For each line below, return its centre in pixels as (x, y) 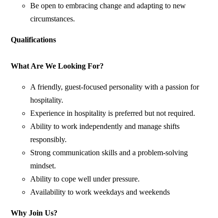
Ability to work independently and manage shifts (105, 127)
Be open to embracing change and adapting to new (108, 6)
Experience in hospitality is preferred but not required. (113, 113)
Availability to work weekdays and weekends (100, 192)
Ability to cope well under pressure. (85, 179)
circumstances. (53, 19)
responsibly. (49, 140)
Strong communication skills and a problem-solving (109, 153)
